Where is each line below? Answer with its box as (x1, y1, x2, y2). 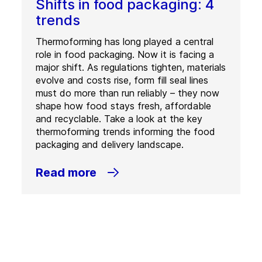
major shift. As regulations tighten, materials (35, 61, 226, 73)
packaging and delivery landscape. (35, 139, 184, 150)
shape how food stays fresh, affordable (35, 100, 211, 112)
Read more (35, 166, 96, 180)
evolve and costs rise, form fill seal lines (35, 74, 208, 86)
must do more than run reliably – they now (35, 87, 219, 99)
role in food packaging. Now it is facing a (35, 49, 214, 60)
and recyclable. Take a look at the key (35, 113, 202, 125)
